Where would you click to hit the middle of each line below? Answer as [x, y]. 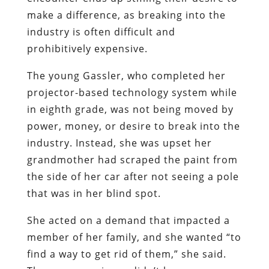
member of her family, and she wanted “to [134, 237]
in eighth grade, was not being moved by [130, 109]
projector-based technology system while [132, 92]
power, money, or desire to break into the [133, 126]
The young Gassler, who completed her [126, 75]
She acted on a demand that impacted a [128, 220]
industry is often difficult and [101, 32]
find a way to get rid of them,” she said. [126, 254]
